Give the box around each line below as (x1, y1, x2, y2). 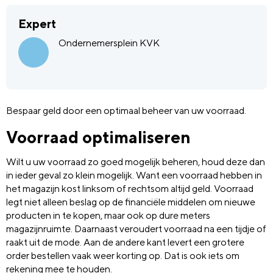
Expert (18, 17, 56, 31)
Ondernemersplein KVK (58, 37, 160, 49)
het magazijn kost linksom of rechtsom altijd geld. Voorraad (6, 182, 253, 194)
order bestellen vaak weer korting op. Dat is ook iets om (6, 249, 239, 261)
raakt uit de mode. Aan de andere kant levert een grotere (6, 236, 244, 248)
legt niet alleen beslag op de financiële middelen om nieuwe (6, 196, 255, 208)
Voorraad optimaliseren (6, 127, 191, 147)
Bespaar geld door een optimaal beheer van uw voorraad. (6, 104, 246, 116)
